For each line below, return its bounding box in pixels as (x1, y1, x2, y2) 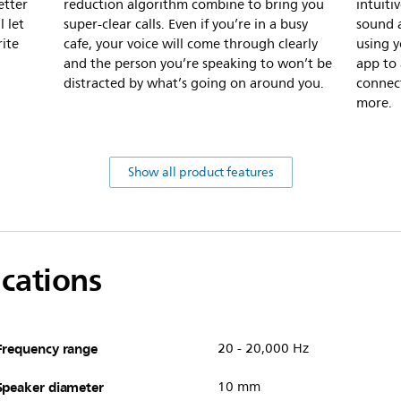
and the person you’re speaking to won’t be (64, 52, 332, 75)
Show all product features (127, 161, 274, 183)
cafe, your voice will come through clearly (64, 32, 318, 55)
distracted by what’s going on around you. (64, 72, 324, 95)
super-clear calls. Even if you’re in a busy (64, 13, 308, 36)
